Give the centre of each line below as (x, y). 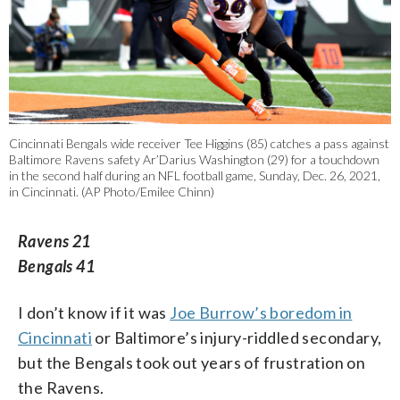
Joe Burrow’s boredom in (261, 313)
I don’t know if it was (94, 313)
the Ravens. (61, 388)
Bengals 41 (56, 267)
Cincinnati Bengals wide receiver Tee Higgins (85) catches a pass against (199, 144)
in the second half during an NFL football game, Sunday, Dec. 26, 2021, (195, 176)
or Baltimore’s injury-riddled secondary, (237, 338)
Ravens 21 (54, 242)
